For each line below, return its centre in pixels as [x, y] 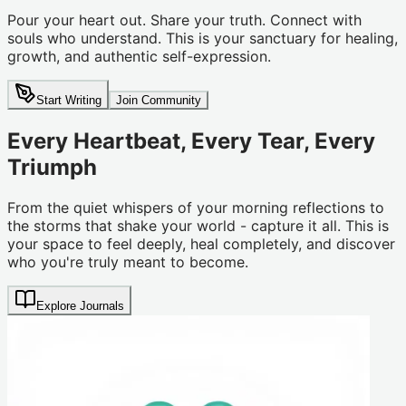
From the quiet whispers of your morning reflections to [196, 207]
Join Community [159, 100]
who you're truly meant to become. [128, 261]
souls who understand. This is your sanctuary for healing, [203, 38]
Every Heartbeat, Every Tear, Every [191, 140]
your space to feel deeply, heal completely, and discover [201, 243]
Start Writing [69, 100]
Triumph [52, 167]
